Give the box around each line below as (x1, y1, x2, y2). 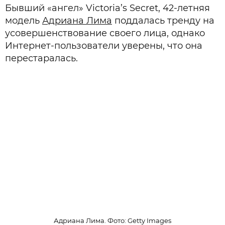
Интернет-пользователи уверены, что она (5, 40, 202, 51)
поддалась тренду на (112, 15, 214, 26)
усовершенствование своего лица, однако (5, 28, 205, 39)
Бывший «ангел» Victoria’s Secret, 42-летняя (5, 3, 210, 14)
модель (5, 15, 42, 26)
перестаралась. (5, 53, 78, 64)
